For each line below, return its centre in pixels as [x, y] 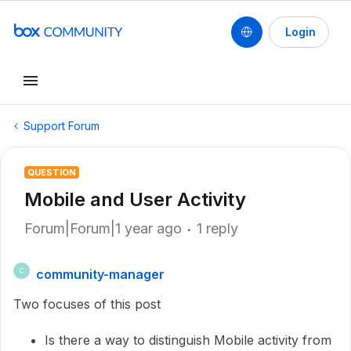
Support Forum [62, 126]
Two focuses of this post [87, 304]
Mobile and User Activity [135, 199]
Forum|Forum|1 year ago [103, 228]
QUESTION [52, 172]
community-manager [100, 274]
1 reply [217, 228]
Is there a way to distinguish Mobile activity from [188, 340]
